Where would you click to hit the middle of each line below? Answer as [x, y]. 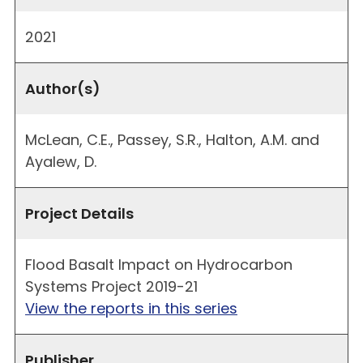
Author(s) [63, 88]
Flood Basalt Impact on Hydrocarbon [159, 264]
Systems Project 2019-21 [111, 286]
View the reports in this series [131, 308]
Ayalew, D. [61, 161]
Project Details [79, 213]
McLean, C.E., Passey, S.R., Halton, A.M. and [172, 139]
